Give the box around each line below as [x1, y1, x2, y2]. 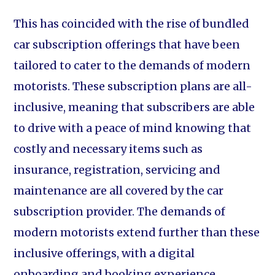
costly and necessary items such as [14, 142, 203, 156]
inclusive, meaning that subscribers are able [14, 100, 255, 114]
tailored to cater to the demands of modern [14, 58, 251, 72]
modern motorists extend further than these [14, 225, 260, 239]
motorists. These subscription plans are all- [14, 79, 253, 93]
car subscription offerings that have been [14, 37, 241, 52]
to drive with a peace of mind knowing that [14, 121, 252, 135]
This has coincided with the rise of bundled [14, 17, 250, 31]
